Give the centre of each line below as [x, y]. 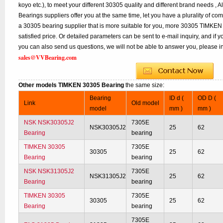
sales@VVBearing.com [48, 57]
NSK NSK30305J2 [49, 122]
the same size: [145, 85]
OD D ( [207, 98]
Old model [146, 103]
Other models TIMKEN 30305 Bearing [72, 85]
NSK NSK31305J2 [49, 171]
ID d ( [177, 98]
